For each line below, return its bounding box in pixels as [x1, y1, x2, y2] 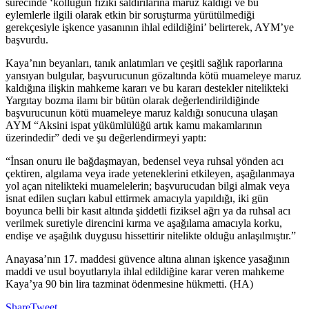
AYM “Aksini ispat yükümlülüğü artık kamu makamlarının [6, 119, 262, 132]
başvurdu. [6, 34, 48, 46]
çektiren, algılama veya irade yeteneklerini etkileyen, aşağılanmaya [6, 168, 295, 180]
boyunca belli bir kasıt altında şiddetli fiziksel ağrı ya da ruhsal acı [6, 205, 290, 217]
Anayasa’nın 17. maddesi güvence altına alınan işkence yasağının [6, 253, 290, 266]
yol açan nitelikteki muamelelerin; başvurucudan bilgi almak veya [6, 180, 290, 192]
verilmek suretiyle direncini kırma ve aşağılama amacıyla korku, [6, 217, 282, 230]
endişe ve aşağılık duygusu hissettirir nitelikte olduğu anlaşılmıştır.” [6, 230, 296, 242]
